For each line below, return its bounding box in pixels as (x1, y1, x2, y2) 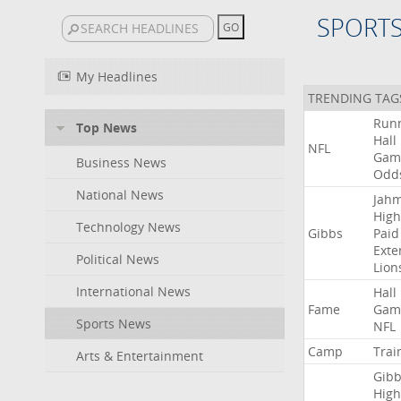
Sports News (76, 315, 151, 332)
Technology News (76, 218, 181, 235)
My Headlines (76, 68, 158, 85)
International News (76, 283, 191, 300)
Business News (76, 154, 166, 171)
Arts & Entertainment (76, 347, 203, 364)
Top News (76, 119, 137, 136)
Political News (76, 251, 159, 268)
